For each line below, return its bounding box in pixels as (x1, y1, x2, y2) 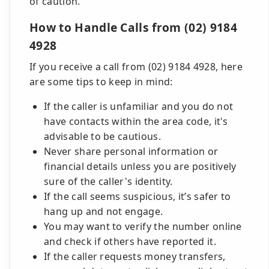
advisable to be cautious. (44, 130, 162, 143)
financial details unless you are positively (44, 160, 237, 173)
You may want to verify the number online (44, 220, 242, 233)
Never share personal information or (44, 145, 219, 158)
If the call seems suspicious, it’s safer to (44, 190, 231, 203)
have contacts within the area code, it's (44, 115, 228, 128)
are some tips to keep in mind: (29, 75, 173, 88)
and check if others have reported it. (44, 235, 216, 248)
